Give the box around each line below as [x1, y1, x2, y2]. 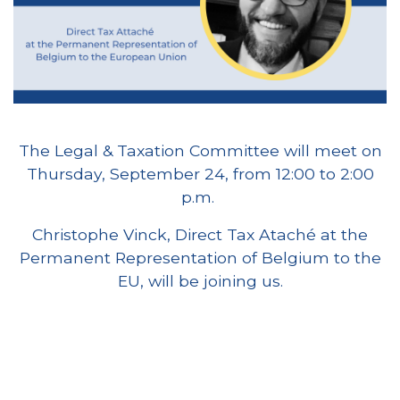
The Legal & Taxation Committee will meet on [18, 141, 382, 161]
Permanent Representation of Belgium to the [19, 248, 381, 268]
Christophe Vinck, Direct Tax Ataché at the [32, 225, 368, 245]
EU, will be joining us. [117, 271, 283, 291]
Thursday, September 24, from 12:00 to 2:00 [26, 164, 374, 184]
